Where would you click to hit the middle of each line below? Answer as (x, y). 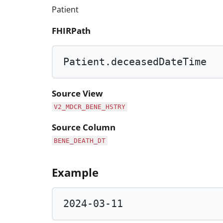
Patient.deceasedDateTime (135, 62)
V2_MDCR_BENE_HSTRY (90, 107)
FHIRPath (71, 31)
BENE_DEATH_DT (80, 141)
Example (75, 173)
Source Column (84, 127)
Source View (77, 94)
